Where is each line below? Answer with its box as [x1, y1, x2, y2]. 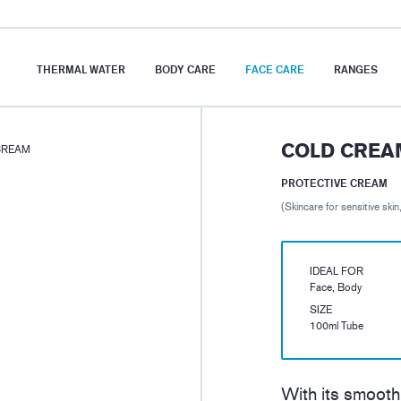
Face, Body [310, 281, 362, 294]
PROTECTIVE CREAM [281, 176, 388, 191]
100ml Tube [310, 320, 363, 333]
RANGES [334, 62, 378, 76]
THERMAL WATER [37, 62, 125, 76]
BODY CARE [155, 62, 216, 76]
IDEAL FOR [310, 265, 363, 278]
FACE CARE [245, 62, 304, 76]
